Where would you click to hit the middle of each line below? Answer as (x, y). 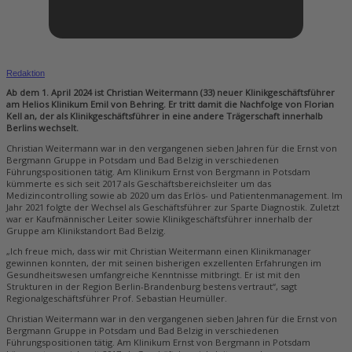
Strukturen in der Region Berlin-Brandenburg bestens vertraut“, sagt (152, 287)
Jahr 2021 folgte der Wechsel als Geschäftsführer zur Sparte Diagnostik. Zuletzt (173, 207)
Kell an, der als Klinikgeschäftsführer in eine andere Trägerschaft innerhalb (165, 115)
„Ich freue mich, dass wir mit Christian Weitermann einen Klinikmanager (159, 251)
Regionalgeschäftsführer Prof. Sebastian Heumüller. (117, 299)
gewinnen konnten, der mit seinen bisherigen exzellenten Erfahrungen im (164, 263)
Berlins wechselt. (45, 127)
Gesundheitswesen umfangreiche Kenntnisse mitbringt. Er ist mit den (153, 275)
